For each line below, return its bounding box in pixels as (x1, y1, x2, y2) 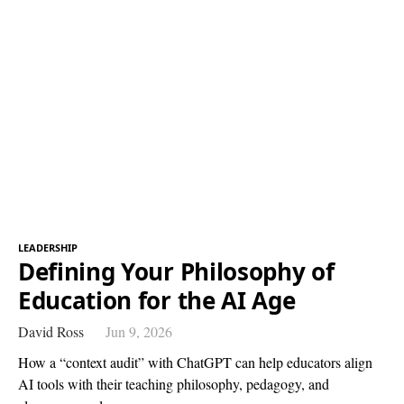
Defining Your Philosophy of (18, 254, 335, 288)
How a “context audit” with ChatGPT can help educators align (18, 352, 372, 372)
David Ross (18, 321, 84, 341)
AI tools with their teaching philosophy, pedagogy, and (18, 373, 329, 393)
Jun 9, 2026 (106, 321, 172, 341)
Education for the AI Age (18, 283, 296, 317)
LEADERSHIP (18, 240, 78, 254)
